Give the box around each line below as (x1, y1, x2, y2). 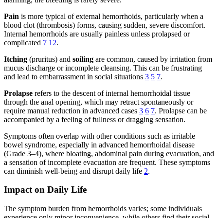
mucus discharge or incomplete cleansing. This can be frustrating (4, 63, 202, 72)
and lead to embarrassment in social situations (4, 72, 145, 81)
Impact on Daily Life (4, 184, 87, 195)
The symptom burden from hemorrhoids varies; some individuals (4, 204, 202, 213)
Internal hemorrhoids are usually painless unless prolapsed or (4, 29, 190, 38)
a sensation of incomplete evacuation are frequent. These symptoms (4, 158, 210, 166)
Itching (4, 54, 27, 63)
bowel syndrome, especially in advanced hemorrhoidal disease (4, 140, 195, 149)
